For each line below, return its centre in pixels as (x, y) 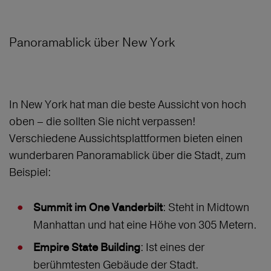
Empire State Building (87, 248)
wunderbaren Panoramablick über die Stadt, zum (127, 155)
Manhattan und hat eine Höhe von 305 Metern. (146, 225)
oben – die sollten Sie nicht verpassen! (102, 122)
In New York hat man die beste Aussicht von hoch (128, 105)
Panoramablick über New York (92, 42)
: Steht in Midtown (206, 207)
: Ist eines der (172, 247)
